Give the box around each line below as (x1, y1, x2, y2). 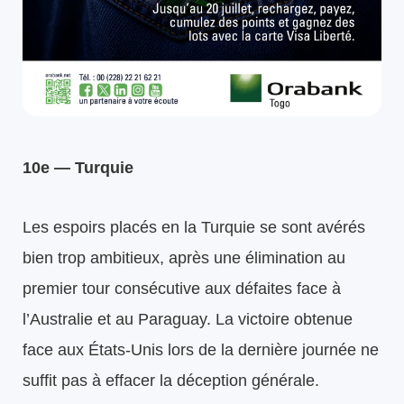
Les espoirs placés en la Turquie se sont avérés (23, 217, 365, 236)
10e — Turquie (23, 158, 133, 177)
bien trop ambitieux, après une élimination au (23, 248, 345, 267)
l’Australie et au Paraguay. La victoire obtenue (23, 309, 353, 328)
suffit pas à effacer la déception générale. (23, 371, 319, 390)
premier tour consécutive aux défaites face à (23, 279, 341, 298)
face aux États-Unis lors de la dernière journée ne (23, 340, 379, 359)
